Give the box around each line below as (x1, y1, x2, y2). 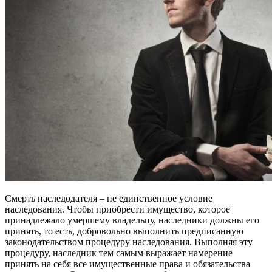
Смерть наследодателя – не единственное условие (5, 192, 212, 203)
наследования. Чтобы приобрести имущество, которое (5, 203, 230, 214)
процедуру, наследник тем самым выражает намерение (5, 247, 233, 258)
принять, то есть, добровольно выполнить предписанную (5, 225, 243, 236)
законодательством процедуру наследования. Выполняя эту (5, 236, 253, 247)
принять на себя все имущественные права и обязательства (5, 258, 250, 269)
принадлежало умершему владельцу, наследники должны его (5, 214, 259, 225)
